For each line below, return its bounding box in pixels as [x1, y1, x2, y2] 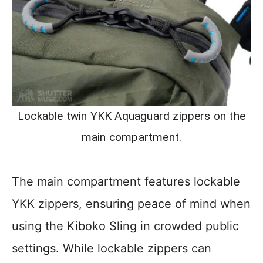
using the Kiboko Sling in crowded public [12, 219, 239, 234]
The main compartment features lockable [12, 174, 240, 189]
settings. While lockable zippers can [12, 241, 211, 256]
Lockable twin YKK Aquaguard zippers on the [18, 109, 245, 123]
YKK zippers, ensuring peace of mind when [12, 197, 251, 211]
